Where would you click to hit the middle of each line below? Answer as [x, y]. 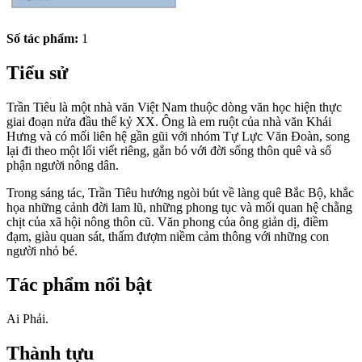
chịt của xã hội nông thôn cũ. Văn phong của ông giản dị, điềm [167, 221]
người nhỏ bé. [42, 250]
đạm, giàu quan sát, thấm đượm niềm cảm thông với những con [168, 236]
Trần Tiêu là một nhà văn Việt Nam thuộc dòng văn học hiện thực [174, 107]
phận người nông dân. [63, 165]
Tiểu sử [37, 72]
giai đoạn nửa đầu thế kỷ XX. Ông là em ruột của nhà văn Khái [169, 121]
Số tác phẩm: [42, 38]
